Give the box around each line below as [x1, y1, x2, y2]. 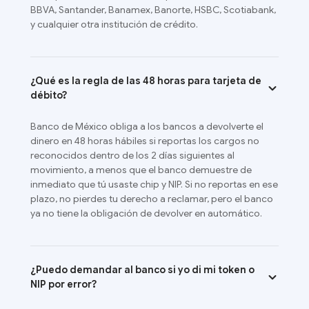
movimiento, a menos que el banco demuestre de [30, 163, 252, 177]
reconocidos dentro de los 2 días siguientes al [30, 149, 235, 162]
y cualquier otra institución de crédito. [30, 18, 198, 31]
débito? [30, 89, 67, 102]
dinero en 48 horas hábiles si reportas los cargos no [30, 134, 259, 148]
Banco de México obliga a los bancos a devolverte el [30, 120, 263, 133]
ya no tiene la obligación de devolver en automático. [30, 207, 262, 220]
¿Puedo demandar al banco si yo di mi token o [30, 263, 255, 277]
